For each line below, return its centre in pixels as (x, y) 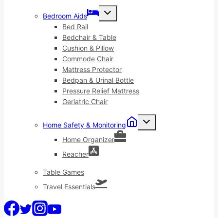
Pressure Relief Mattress (101, 91)
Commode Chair (88, 58)
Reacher (75, 154)
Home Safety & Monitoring (84, 125)
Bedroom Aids (65, 16)
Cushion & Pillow (88, 48)
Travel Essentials (69, 186)
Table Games (64, 172)
